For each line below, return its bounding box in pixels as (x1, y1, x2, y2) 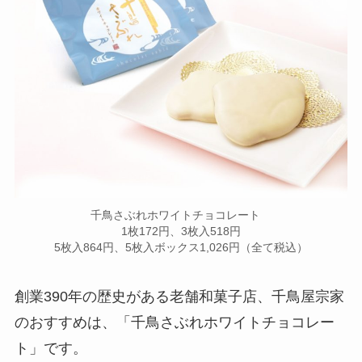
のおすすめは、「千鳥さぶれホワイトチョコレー (14, 314, 335, 331)
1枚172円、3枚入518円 (121, 224, 241, 238)
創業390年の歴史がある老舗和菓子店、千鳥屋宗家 (14, 288, 344, 305)
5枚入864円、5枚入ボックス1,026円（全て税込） (54, 240, 308, 254)
